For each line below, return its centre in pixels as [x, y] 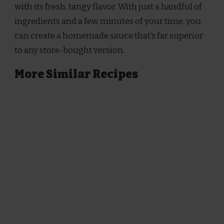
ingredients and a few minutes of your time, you [108, 21]
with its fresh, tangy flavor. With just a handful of [108, 6]
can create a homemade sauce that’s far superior [109, 35]
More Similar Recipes [76, 74]
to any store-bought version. [69, 50]
